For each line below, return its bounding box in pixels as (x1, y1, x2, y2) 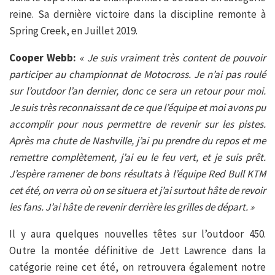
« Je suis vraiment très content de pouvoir (79, 50, 266, 64)
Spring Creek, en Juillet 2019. (9, 23, 137, 37)
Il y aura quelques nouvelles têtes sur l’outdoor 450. (9, 227, 266, 241)
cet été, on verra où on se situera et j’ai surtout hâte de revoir (9, 183, 266, 197)
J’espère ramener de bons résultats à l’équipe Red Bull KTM (9, 166, 266, 180)
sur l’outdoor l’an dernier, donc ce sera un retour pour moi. (9, 83, 266, 98)
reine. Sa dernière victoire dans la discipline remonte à (9, 7, 266, 21)
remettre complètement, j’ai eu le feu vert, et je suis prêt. (9, 150, 266, 164)
